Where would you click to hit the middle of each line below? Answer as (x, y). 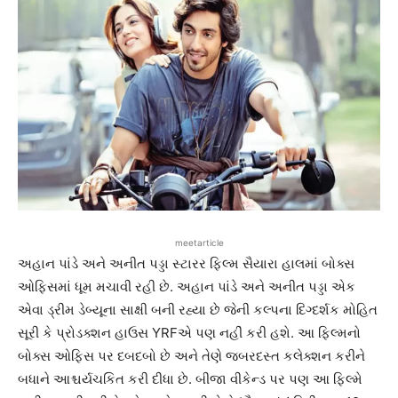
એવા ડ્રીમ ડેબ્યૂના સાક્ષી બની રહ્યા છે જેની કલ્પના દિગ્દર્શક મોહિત (198, 310)
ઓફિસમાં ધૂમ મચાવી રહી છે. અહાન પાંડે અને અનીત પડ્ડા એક (187, 287)
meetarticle (199, 243)
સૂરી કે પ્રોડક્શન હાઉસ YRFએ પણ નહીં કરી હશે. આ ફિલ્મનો (189, 333)
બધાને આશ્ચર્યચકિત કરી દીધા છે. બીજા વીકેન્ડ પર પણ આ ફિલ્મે (190, 379)
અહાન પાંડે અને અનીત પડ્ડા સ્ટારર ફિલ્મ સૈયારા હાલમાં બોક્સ (186, 264)
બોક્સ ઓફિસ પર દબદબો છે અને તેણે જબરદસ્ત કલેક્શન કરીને (191, 356)
